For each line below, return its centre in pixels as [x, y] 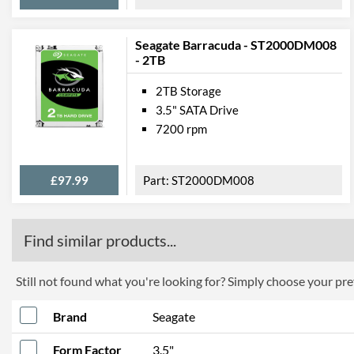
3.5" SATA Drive [197, 110]
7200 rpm [181, 129]
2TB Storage [188, 91]
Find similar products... [100, 240]
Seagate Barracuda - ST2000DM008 [236, 45]
